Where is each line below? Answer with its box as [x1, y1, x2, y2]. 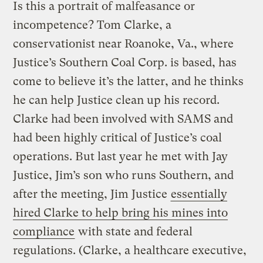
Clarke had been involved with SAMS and [13, 112, 234, 126]
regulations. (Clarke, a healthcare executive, [13, 243, 247, 257]
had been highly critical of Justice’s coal [13, 130, 222, 144]
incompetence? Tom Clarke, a [13, 18, 172, 32]
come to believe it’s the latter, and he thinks [13, 74, 244, 88]
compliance [13, 224, 75, 238]
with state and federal [75, 224, 193, 238]
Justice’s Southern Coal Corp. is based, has [13, 55, 237, 69]
